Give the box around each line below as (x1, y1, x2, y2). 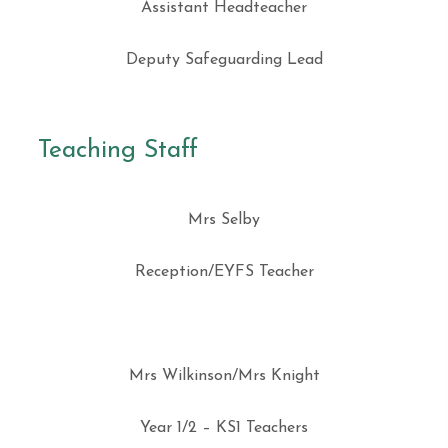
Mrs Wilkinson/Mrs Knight (128, 368, 320, 384)
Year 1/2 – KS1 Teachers (140, 420, 308, 436)
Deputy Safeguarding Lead (125, 52, 323, 68)
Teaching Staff (37, 138, 198, 163)
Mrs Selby (188, 212, 260, 228)
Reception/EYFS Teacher (134, 264, 314, 280)
